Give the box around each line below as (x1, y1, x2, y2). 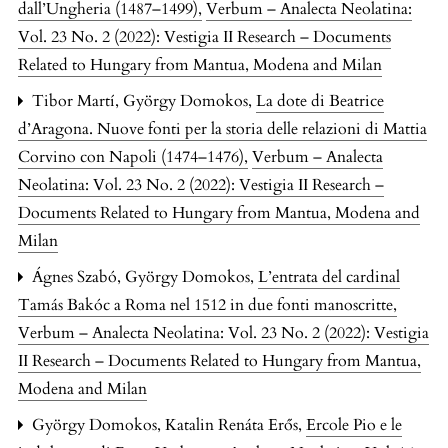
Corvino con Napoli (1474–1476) (18, 145, 248, 168)
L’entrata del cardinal (258, 265, 400, 288)
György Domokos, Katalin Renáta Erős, (28, 413, 306, 436)
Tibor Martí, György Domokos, (28, 89, 256, 112)
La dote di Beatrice (256, 89, 384, 112)
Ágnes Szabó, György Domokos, (28, 265, 258, 288)
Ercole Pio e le (306, 413, 402, 436)
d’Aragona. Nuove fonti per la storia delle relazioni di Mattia (18, 117, 427, 140)
